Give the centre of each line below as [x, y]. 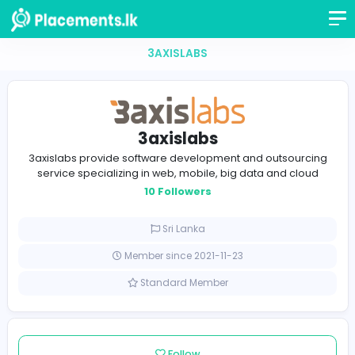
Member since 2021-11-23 [214, 301]
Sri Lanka [215, 269]
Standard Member [215, 333]
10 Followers [209, 225]
